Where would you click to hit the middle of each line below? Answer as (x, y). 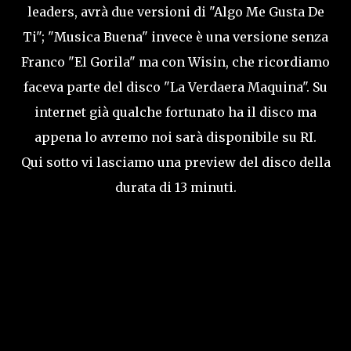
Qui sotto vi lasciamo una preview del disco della (175, 162)
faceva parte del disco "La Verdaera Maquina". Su (175, 87)
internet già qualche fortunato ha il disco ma (175, 112)
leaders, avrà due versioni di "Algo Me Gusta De (175, 12)
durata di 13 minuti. (175, 187)
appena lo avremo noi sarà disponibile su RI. (175, 137)
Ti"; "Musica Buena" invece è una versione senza (175, 37)
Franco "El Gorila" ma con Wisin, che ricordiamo (175, 62)
